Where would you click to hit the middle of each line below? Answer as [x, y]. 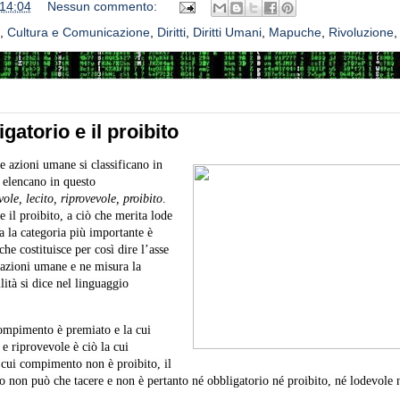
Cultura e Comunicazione [78, 32]
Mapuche [295, 32]
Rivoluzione [361, 32]
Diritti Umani [227, 32]
